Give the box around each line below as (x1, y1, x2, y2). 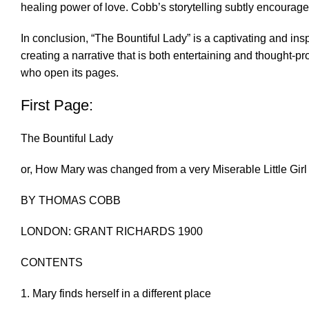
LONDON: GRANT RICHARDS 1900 (21, 226, 203, 238)
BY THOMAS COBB (21, 195, 121, 207)
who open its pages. (21, 67, 119, 79)
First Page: (21, 97, 93, 114)
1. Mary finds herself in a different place (21, 288, 211, 300)
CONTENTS (21, 257, 83, 269)
